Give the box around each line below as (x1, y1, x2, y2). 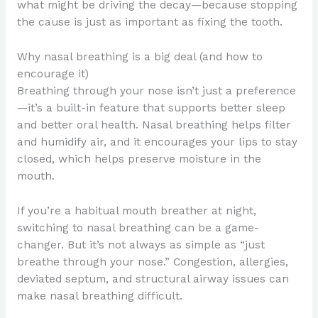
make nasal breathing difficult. (16, 289, 182, 302)
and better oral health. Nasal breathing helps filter (16, 118, 291, 131)
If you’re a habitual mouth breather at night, (16, 204, 256, 217)
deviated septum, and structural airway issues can (16, 272, 289, 285)
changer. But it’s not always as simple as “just (16, 238, 265, 251)
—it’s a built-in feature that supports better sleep (16, 101, 285, 114)
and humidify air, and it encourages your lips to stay (16, 135, 297, 148)
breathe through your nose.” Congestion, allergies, (16, 255, 288, 268)
